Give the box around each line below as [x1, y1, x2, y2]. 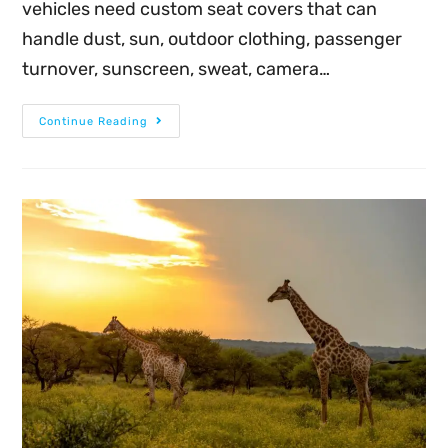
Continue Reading [39, 114, 149, 128]
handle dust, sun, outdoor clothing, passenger [22, 27, 403, 50]
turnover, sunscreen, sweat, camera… [22, 57, 331, 80]
